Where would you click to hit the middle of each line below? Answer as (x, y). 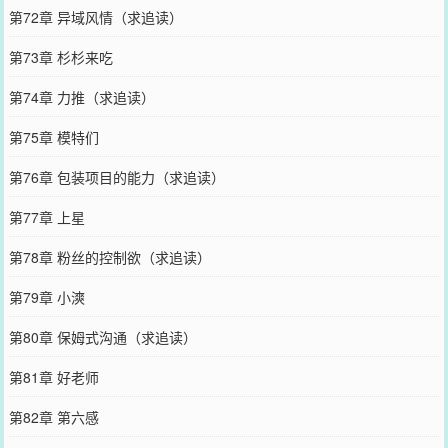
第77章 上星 (46, 216)
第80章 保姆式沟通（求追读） (102, 336)
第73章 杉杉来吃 (60, 56)
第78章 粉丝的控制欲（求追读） (109, 256)
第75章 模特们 (53, 136)
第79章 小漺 (46, 296)
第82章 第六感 (53, 416)
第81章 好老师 (53, 376)
